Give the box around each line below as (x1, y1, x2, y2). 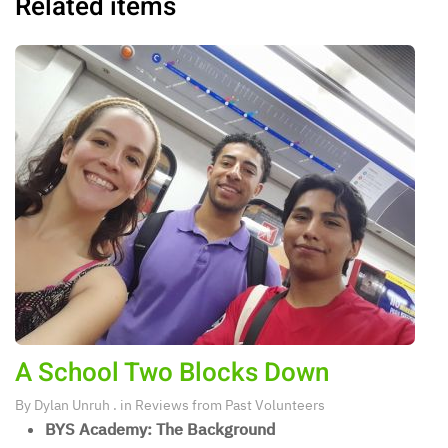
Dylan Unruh (34, 396, 110, 414)
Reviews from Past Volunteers (135, 396, 325, 414)
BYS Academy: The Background (45, 419, 275, 439)
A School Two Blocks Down (15, 354, 329, 392)
